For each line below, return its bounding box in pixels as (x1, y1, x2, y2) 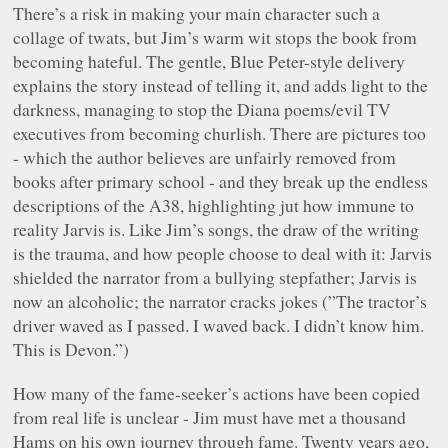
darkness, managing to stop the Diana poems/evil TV (13, 97, 392, 122)
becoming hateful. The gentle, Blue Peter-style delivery (13, 49, 406, 74)
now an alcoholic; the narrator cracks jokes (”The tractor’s (13, 289, 428, 314)
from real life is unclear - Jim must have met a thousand (13, 405, 407, 430)
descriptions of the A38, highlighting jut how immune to (13, 193, 415, 218)
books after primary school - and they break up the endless (13, 169, 429, 194)
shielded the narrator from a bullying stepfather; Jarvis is (13, 265, 418, 290)
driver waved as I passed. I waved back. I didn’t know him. (13, 313, 425, 338)
